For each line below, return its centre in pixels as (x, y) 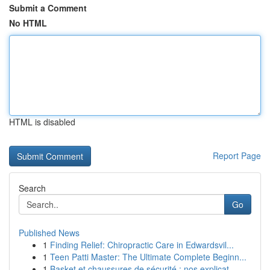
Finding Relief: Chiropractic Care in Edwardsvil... (142, 245)
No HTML (28, 23)
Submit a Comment (48, 8)
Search (32, 188)
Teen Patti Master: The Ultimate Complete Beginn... (148, 257)
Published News (49, 233)
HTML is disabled (42, 122)
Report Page (237, 155)
